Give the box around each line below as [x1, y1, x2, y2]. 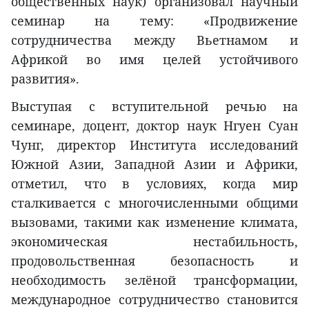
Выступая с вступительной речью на [11, 98, 298, 114]
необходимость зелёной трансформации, [11, 272, 298, 288]
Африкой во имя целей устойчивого [11, 51, 298, 68]
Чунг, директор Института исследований [11, 137, 298, 153]
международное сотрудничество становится [11, 291, 298, 308]
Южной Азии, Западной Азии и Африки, [11, 156, 298, 172]
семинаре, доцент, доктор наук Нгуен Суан [11, 117, 298, 134]
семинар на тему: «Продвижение [11, 12, 298, 29]
